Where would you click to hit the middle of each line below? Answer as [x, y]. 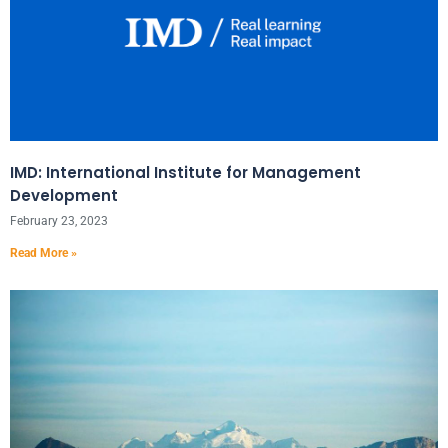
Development [64, 195]
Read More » [43, 253]
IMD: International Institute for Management [185, 172]
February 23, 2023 [59, 221]
